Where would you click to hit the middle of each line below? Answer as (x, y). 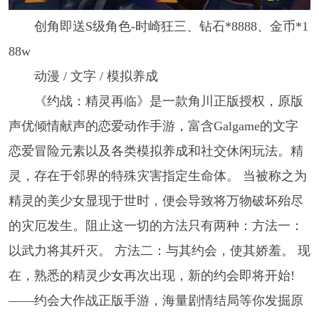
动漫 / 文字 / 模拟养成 (96, 77)
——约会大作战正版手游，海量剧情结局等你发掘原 (156, 301)
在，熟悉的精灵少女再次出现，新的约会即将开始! (151, 276)
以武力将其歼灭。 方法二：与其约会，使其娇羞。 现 (159, 251)
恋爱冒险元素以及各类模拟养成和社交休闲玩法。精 (156, 151)
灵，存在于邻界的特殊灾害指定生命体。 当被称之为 (157, 176)
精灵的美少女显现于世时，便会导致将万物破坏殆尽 (156, 201)
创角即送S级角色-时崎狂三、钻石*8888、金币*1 (171, 27)
